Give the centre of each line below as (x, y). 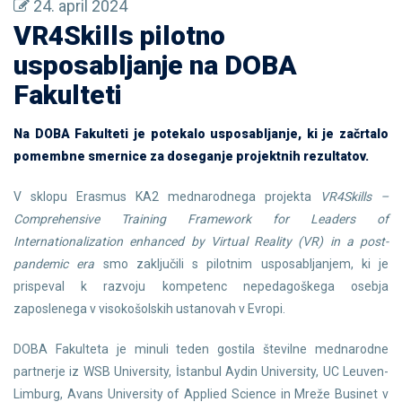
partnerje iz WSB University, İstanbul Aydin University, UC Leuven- (201, 371)
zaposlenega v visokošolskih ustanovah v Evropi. (149, 309)
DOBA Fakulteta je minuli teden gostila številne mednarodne (201, 349)
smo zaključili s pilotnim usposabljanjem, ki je (241, 264)
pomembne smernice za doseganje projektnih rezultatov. (191, 156)
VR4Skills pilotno (119, 35)
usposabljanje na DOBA (155, 65)
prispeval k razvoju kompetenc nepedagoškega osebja (201, 286)
